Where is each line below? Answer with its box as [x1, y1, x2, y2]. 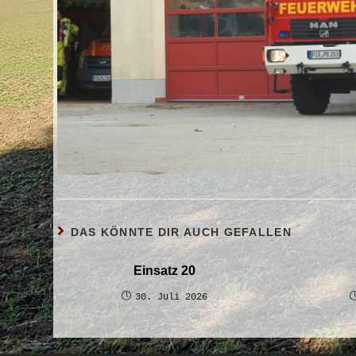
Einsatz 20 [133, 263, 196, 277]
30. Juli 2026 [135, 291, 208, 303]
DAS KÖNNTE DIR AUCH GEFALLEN [70, 225, 292, 238]
